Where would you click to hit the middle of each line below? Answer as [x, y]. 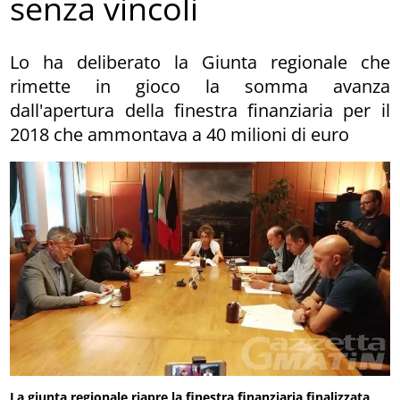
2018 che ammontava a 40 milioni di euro [180, 134]
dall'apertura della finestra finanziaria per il [200, 110]
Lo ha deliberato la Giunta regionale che [200, 62]
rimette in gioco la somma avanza [200, 86]
